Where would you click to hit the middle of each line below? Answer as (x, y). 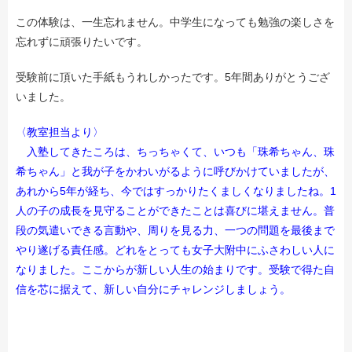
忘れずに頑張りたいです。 (82, 41)
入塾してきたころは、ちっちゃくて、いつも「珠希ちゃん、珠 (175, 151)
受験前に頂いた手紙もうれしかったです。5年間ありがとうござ (173, 77)
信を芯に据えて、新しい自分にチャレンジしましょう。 (153, 289)
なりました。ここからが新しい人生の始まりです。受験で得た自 (175, 269)
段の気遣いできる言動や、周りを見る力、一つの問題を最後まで (175, 230)
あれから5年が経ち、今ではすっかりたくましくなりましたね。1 (176, 191)
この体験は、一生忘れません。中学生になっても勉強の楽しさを (175, 22)
